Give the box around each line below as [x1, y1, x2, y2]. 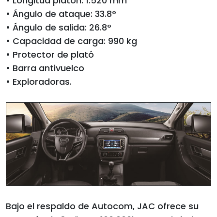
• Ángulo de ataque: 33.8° [6, 8, 116, 20]
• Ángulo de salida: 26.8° [6, 21, 111, 33]
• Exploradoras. [6, 76, 72, 88]
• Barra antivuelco [6, 62, 84, 74]
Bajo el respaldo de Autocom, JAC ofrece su [6, 200, 199, 212]
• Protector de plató [6, 48, 94, 61]
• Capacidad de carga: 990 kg [6, 35, 137, 47]
